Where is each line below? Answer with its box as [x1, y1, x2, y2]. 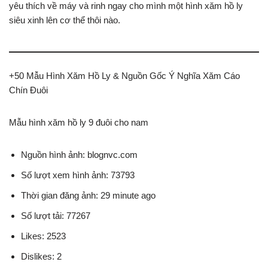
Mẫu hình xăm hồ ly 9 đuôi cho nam [9, 117, 148, 128]
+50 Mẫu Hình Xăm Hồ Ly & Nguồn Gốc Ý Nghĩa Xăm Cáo [9, 71, 240, 81]
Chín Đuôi [9, 85, 48, 96]
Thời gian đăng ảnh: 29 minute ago [21, 190, 156, 201]
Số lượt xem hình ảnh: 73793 [21, 170, 135, 181]
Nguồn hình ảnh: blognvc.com [21, 150, 138, 160]
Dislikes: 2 [21, 251, 62, 262]
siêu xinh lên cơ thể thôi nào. [9, 15, 120, 26]
